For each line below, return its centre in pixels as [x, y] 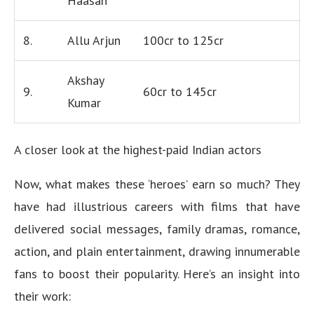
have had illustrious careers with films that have [157, 206]
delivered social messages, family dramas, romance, [157, 229]
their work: [42, 296]
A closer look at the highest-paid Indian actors [138, 150]
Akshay [86, 80]
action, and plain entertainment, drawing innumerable [157, 251]
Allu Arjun [94, 40]
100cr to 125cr [183, 40]
